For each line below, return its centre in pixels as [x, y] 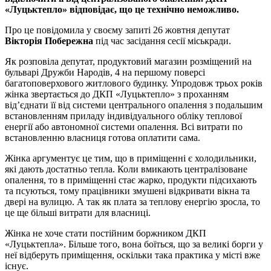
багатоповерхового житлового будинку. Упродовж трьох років [134, 83]
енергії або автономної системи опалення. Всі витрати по [124, 126]
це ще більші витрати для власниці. [78, 212]
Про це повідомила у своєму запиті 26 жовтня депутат [117, 30]
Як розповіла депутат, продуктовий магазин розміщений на [128, 61]
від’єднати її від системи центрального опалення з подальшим [134, 105]
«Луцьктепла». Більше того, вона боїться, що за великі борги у [134, 244]
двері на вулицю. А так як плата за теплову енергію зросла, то [132, 201]
